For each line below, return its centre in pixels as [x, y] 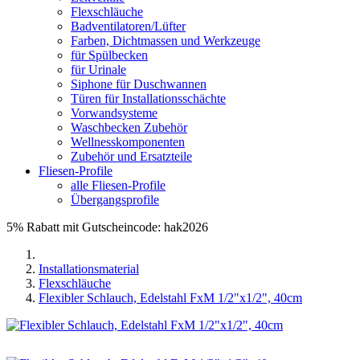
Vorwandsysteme [114, 113]
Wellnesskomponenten [128, 142]
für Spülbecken [109, 55]
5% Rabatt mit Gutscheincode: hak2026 [107, 227]
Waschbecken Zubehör [129, 127]
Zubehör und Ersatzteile [131, 156]
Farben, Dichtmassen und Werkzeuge [166, 41]
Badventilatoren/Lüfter [128, 26]
